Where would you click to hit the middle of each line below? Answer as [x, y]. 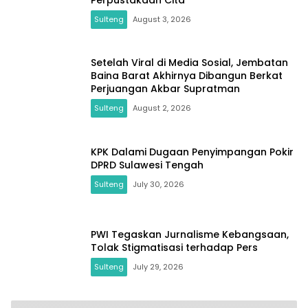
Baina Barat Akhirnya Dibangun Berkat [187, 76]
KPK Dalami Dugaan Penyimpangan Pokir [192, 152]
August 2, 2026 [162, 108]
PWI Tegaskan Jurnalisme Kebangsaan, [190, 234]
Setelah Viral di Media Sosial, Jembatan [189, 63]
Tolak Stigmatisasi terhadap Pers [174, 247]
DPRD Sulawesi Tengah [147, 165]
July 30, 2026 [158, 184]
